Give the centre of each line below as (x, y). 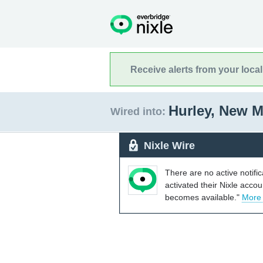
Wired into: (138, 112)
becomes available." (203, 197)
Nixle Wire (169, 145)
